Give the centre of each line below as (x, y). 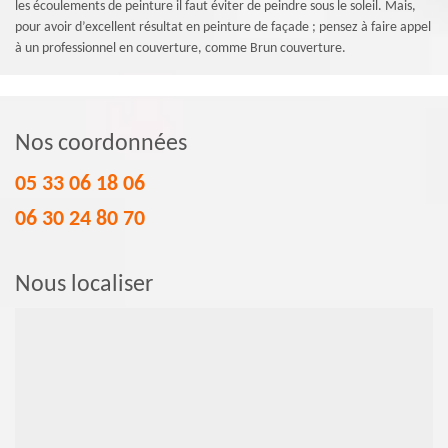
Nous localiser (84, 284)
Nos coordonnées (101, 143)
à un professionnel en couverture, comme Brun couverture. (180, 48)
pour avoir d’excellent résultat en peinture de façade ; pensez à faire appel (223, 27)
